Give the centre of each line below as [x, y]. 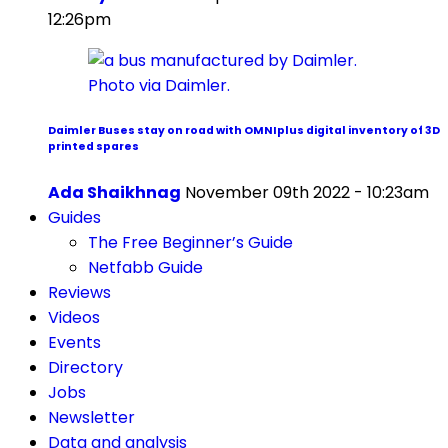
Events [74, 342]
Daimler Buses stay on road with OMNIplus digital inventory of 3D [244, 130]
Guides [74, 217]
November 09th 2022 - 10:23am [307, 192]
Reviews [79, 292]
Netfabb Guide [145, 267]
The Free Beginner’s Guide [190, 242]
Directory [85, 367]
